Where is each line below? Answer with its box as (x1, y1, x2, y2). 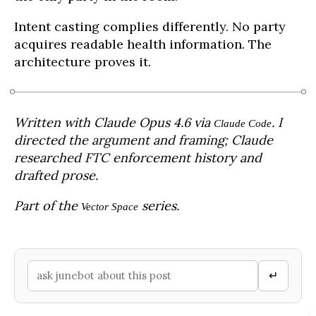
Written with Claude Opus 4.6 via (14, 114, 214, 130)
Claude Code (214, 116, 272, 129)
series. (138, 197, 179, 214)
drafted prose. (14, 166, 98, 183)
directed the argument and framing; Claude (14, 131, 273, 148)
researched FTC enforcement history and (14, 149, 262, 166)
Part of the (14, 197, 81, 214)
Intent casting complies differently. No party (14, 18, 286, 35)
